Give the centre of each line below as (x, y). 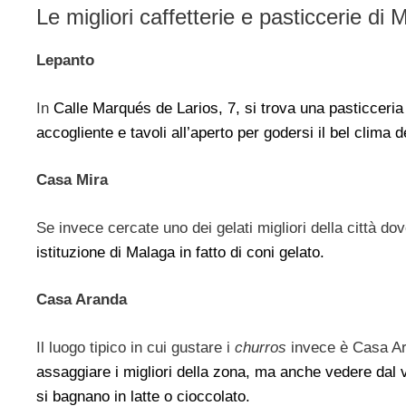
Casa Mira (72, 180)
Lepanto (65, 61)
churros (261, 347)
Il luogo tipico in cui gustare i (135, 347)
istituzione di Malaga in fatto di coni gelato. (183, 252)
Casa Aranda (82, 300)
